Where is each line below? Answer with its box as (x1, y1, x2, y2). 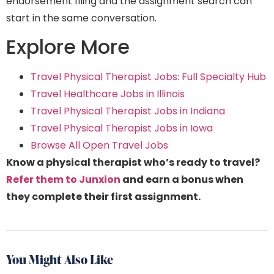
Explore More (6, 33, 130, 61)
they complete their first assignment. (6, 190, 201, 204)
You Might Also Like (6, 251, 113, 268)
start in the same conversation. (6, 10, 157, 25)
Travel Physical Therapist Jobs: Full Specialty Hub (31, 70, 266, 84)
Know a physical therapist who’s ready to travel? (6, 155, 260, 170)
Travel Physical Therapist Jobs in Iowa (31, 121, 213, 136)
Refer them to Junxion (6, 172, 120, 187)
